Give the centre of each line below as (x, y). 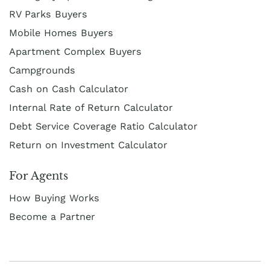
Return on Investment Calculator (88, 145)
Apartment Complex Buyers (75, 51)
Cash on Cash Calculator (69, 89)
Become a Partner (52, 216)
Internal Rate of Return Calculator (91, 107)
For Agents (39, 176)
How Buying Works (54, 198)
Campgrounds (42, 70)
